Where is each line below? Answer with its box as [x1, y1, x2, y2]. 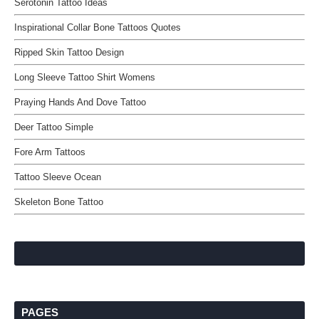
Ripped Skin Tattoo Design [14, 47, 124, 58]
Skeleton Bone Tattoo [14, 197, 103, 207]
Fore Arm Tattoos [14, 147, 85, 157]
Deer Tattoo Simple [14, 122, 93, 132]
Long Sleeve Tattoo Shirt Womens [14, 72, 155, 83]
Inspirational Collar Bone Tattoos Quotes [14, 22, 181, 33]
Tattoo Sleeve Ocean [14, 172, 101, 182]
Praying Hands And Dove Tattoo [14, 97, 146, 108]
